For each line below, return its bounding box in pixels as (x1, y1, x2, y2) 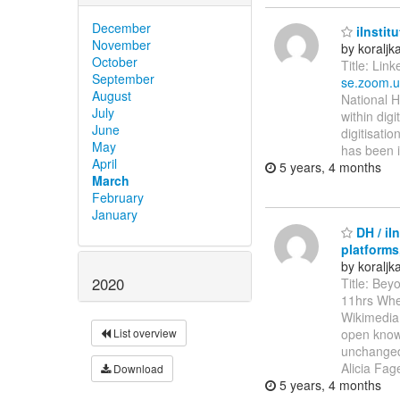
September (92, 69, 154, 87)
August (92, 86, 131, 104)
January (92, 204, 137, 223)
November (92, 35, 151, 54)
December (92, 18, 151, 37)
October (92, 52, 137, 71)
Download (111, 360, 163, 376)
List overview (111, 324, 177, 340)
